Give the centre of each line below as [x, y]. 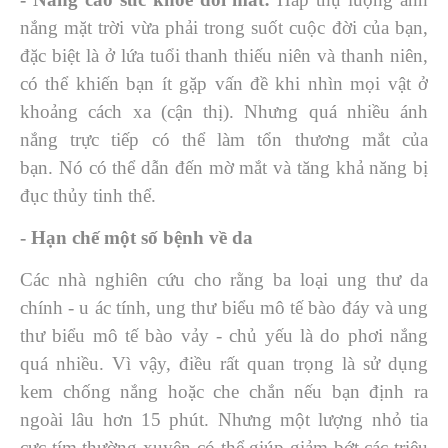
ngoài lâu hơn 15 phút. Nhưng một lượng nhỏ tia [224, 419]
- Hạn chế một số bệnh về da [136, 237]
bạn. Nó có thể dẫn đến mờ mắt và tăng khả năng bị [224, 167]
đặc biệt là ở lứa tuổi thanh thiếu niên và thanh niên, [224, 55]
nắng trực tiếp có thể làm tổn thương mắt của [224, 139]
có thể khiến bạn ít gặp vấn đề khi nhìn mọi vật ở [224, 83]
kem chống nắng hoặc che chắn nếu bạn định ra [224, 391]
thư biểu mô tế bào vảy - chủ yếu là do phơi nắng [224, 335]
